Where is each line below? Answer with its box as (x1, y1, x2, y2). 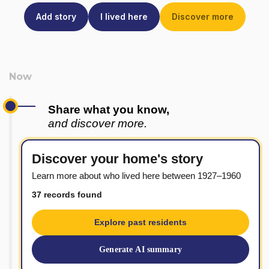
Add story (35, 11, 76, 22)
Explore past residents (94, 217, 187, 228)
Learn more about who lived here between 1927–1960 (32, 171, 241, 181)
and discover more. (48, 117, 147, 130)
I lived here (100, 11, 148, 22)
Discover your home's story (32, 151, 203, 167)
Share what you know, (48, 103, 169, 116)
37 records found (32, 190, 102, 200)
